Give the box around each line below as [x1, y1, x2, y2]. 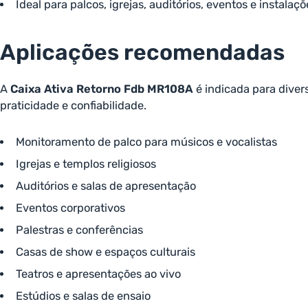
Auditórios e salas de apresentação [15, 179, 196, 192]
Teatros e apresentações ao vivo [15, 267, 181, 280]
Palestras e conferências [15, 223, 143, 236]
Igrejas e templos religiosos [15, 157, 156, 170]
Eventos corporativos [15, 201, 125, 214]
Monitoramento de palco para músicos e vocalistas [15, 135, 277, 148]
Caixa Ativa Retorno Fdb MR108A [10, 82, 193, 96]
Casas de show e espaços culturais [15, 245, 195, 258]
